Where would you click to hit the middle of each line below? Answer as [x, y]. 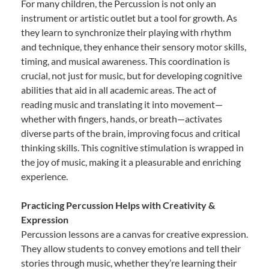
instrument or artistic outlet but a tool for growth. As [129, 18]
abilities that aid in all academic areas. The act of [119, 90]
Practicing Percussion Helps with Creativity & [118, 205]
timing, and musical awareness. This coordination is [125, 61]
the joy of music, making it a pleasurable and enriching [131, 162]
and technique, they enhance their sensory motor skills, [134, 47]
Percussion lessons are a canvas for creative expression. [134, 234]
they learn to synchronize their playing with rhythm [126, 32]
